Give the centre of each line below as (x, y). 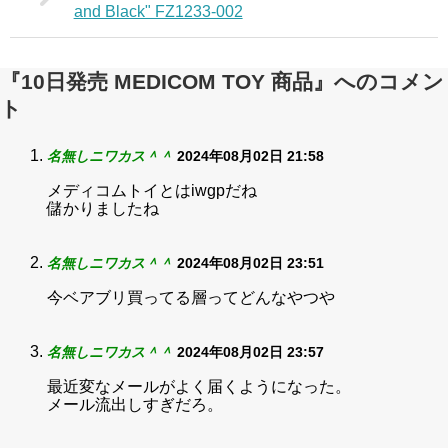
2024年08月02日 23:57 (250, 352)
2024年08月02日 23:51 (250, 263)
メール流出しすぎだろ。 (135, 404)
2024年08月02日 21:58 (250, 156)
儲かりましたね (103, 208)
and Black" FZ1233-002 (158, 11)
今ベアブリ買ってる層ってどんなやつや (191, 297)
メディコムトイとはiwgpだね (152, 190)
